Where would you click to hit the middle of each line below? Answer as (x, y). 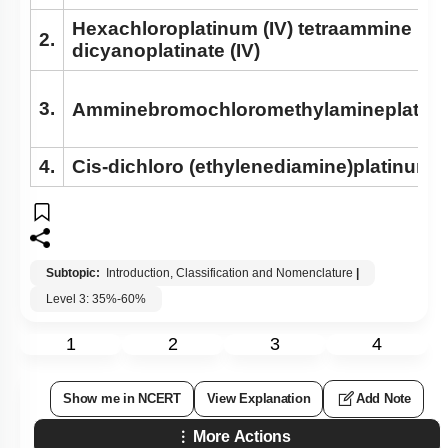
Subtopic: (74, 273)
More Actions (242, 437)
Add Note (383, 399)
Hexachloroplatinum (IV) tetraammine (242, 29)
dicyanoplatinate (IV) (166, 51)
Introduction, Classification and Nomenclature (229, 273)
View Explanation (258, 399)
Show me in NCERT (122, 399)
